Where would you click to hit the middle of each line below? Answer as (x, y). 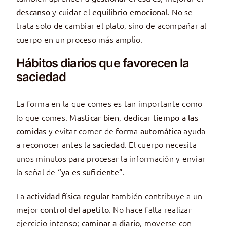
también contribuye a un (156, 196)
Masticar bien (94, 117)
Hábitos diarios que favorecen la (103, 63)
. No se (180, 12)
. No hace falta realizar (150, 210)
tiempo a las (175, 117)
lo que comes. (43, 117)
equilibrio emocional (130, 12)
